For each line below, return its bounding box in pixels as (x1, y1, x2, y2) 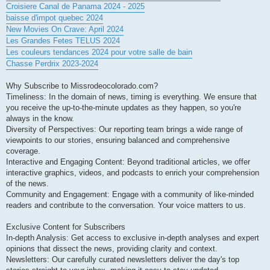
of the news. (6, 178, 49, 188)
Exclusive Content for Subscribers (6, 222, 125, 231)
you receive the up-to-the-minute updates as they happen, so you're (6, 102, 241, 112)
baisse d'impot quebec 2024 (6, 13, 103, 22)
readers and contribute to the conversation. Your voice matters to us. (6, 200, 246, 210)
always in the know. (6, 113, 74, 123)
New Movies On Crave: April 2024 (6, 24, 124, 34)
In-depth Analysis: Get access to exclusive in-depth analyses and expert (6, 233, 259, 242)
